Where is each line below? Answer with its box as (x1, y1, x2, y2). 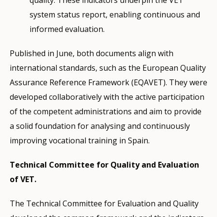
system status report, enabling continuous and (30, 9, 201, 20)
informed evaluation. (30, 24, 105, 34)
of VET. (10, 174, 36, 185)
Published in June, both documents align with (10, 48, 173, 59)
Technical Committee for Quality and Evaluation (10, 159, 199, 170)
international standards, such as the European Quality (10, 62, 206, 73)
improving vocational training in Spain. (10, 135, 150, 146)
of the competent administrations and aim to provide (10, 106, 201, 117)
